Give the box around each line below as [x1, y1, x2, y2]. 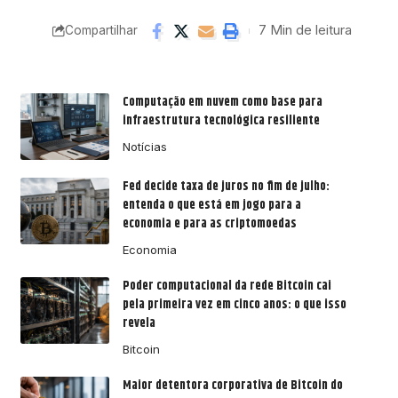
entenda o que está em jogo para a [122, 195, 301, 215]
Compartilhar [65, 23, 138, 38]
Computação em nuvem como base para [122, 92, 322, 112]
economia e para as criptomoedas [122, 213, 297, 234]
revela [122, 313, 155, 333]
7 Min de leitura [259, 22, 352, 39]
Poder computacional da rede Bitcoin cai [122, 275, 331, 296]
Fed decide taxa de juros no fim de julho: [122, 176, 330, 196]
